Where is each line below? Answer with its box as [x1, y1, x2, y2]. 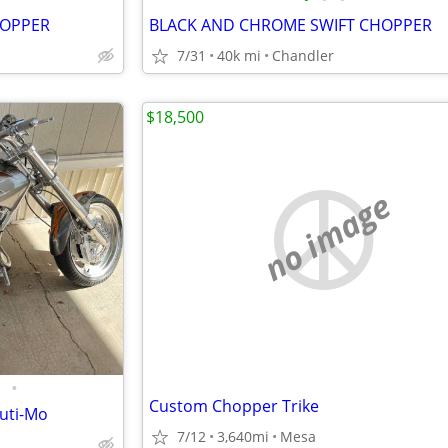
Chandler [272, 46, 334, 65]
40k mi [217, 46, 261, 65]
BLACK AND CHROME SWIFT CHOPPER [149, 14, 432, 36]
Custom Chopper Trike [149, 395, 319, 417]
